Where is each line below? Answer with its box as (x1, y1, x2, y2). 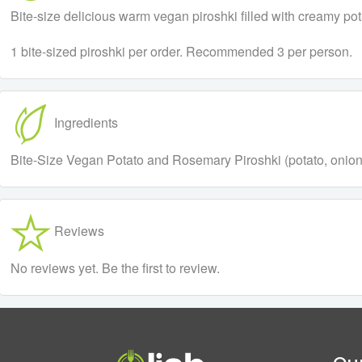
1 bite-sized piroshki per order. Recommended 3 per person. (10, 41, 352, 61)
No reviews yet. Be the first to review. (10, 259, 220, 278)
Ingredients (50, 113, 118, 133)
